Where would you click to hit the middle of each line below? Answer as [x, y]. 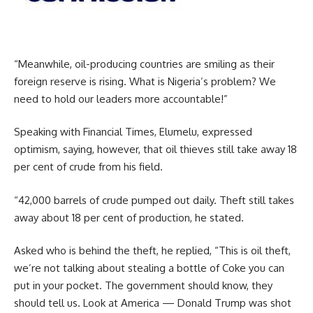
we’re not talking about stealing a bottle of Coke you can [149, 268]
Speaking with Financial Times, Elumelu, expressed [133, 132]
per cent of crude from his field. [88, 167]
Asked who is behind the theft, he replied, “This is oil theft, [152, 251]
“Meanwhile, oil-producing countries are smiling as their [144, 64]
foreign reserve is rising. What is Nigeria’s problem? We [145, 81]
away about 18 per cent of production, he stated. [129, 217]
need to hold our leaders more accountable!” [121, 99]
